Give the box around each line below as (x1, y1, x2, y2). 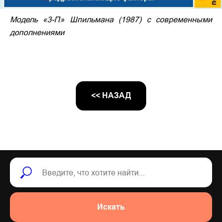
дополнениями (10, 27, 64, 37)
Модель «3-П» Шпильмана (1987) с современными (10, 14, 212, 24)
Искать (97, 202, 125, 212)
